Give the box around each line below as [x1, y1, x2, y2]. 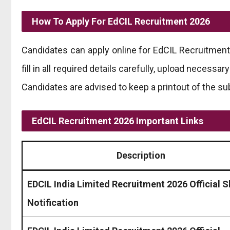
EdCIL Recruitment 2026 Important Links [32, 115, 203, 126]
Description [116, 149, 165, 161]
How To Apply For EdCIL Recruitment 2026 [32, 15, 210, 27]
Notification [27, 197, 79, 208]
